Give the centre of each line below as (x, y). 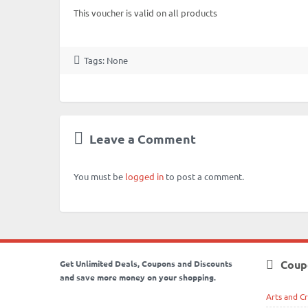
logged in (144, 176)
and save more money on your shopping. (138, 277)
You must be (99, 176)
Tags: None (106, 60)
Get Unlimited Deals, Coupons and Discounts (146, 263)
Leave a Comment (141, 139)
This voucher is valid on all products (145, 13)
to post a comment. (204, 176)
